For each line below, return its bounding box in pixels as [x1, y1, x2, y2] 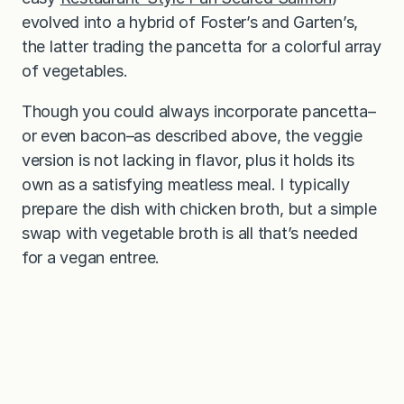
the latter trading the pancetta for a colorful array [22, 36, 381, 56]
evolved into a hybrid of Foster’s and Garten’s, [22, 12, 359, 32]
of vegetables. [22, 60, 128, 80]
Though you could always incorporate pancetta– [22, 101, 376, 121]
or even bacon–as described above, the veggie [22, 125, 363, 145]
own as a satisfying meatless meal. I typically [22, 174, 350, 194]
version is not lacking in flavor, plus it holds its [22, 150, 355, 170]
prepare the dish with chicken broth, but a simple [22, 198, 377, 218]
